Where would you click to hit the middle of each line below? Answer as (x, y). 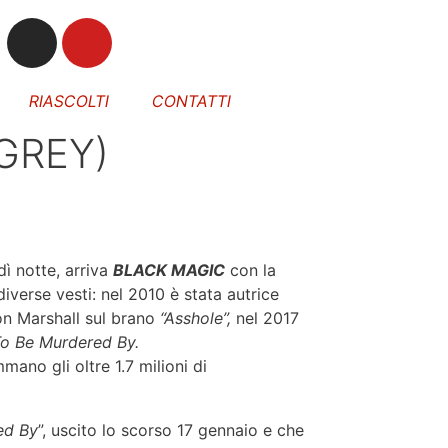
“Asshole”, (195, 318)
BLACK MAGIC (169, 270)
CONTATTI (191, 101)
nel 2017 (265, 318)
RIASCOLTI (69, 101)
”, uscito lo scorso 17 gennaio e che (171, 430)
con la (250, 270)
